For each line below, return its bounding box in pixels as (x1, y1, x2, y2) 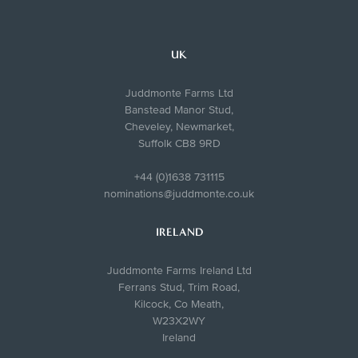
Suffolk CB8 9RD (137, 136, 221, 150)
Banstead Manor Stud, (125, 102, 233, 117)
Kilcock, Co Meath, (134, 296, 224, 311)
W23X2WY (153, 313, 205, 328)
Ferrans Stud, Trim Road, (118, 280, 240, 294)
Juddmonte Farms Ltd (125, 86, 233, 100)
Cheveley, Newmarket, (124, 119, 234, 133)
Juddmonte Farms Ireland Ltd (106, 263, 252, 277)
